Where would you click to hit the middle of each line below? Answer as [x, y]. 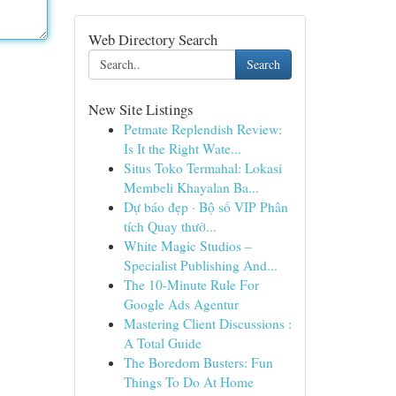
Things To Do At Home [188, 382]
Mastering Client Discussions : [207, 324]
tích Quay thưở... [170, 226]
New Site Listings [140, 109]
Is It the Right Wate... [182, 148]
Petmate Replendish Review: [202, 129]
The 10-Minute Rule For [191, 285]
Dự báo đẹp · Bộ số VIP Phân [206, 207]
